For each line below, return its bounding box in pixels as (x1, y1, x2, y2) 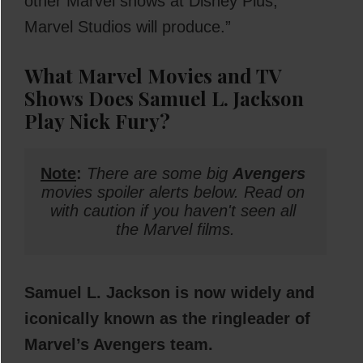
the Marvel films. (116, 220, 235, 238)
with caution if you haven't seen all (50, 201, 296, 220)
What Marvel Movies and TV (24, 62, 282, 88)
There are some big (87, 164, 233, 182)
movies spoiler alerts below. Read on (41, 182, 305, 201)
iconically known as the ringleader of (24, 309, 310, 327)
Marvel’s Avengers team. (24, 335, 213, 353)
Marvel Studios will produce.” (24, 17, 231, 36)
